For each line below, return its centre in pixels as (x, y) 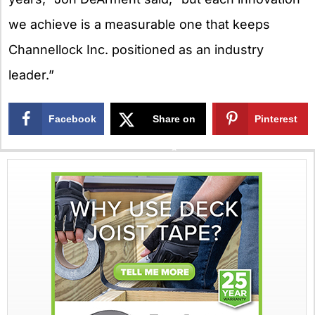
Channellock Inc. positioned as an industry (136, 49)
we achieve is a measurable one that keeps (139, 24)
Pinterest (276, 119)
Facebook (73, 119)
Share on (174, 119)
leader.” (31, 75)
